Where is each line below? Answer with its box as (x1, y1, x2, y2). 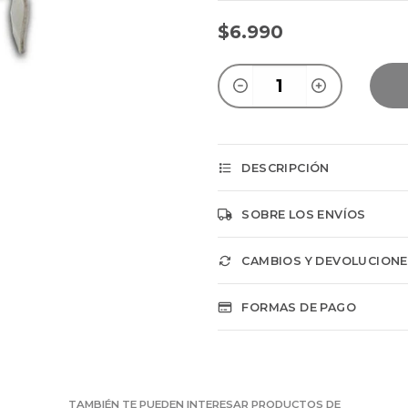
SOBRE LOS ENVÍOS (241, 208, 366, 221)
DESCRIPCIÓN (241, 161, 330, 175)
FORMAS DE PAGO (241, 301, 356, 314)
